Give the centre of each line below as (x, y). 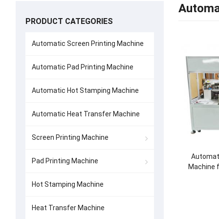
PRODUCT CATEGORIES (69, 21)
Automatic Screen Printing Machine (88, 44)
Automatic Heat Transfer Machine (86, 114)
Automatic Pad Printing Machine (83, 67)
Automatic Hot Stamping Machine (85, 90)
